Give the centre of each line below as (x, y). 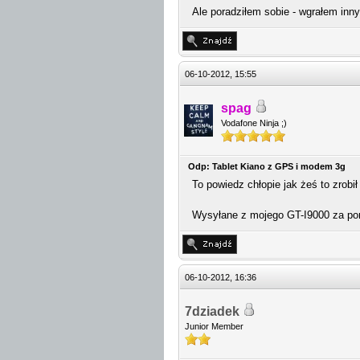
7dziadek (212, 311)
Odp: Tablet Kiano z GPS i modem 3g (267, 166)
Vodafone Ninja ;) (254, 123)
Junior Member (214, 326)
